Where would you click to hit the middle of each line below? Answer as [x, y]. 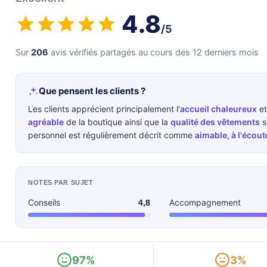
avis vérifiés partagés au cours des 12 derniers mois [153, 52]
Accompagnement [205, 202]
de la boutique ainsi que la [117, 122]
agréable [46, 122]
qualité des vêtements [215, 122]
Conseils [44, 202]
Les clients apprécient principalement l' [104, 109]
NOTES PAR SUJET [61, 182]
